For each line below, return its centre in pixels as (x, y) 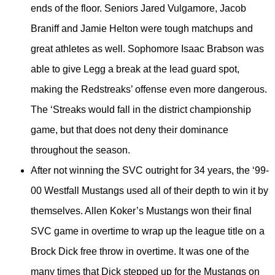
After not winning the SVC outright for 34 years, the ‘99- (150, 171)
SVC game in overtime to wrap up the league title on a (148, 231)
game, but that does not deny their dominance (130, 130)
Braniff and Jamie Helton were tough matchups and (142, 29)
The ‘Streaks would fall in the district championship (141, 110)
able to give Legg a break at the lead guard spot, (135, 69)
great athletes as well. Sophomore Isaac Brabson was (147, 49)
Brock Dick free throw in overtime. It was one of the (140, 252)
